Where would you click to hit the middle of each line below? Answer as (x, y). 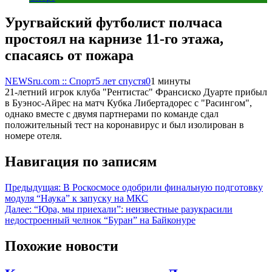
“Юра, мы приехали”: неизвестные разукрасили (133, 209)
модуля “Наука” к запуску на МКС (76, 199)
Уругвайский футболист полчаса (114, 23)
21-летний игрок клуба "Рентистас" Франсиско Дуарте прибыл (136, 92)
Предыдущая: (33, 188)
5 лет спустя (121, 81)
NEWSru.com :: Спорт (50, 81)
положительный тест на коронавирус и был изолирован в (124, 125)
